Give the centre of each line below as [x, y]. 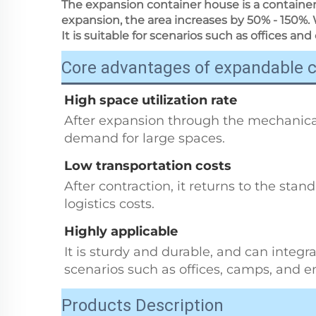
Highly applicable [121, 232]
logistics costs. [109, 204]
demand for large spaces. [145, 139]
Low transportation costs [148, 166]
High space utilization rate [151, 101]
